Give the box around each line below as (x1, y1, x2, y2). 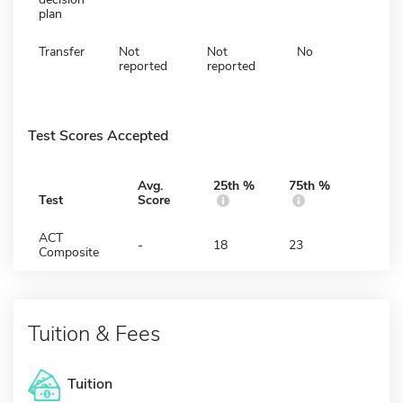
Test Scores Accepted (28, 125, 168, 146)
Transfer (39, 42, 85, 60)
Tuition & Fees (28, 318, 160, 348)
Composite (39, 243, 99, 261)
